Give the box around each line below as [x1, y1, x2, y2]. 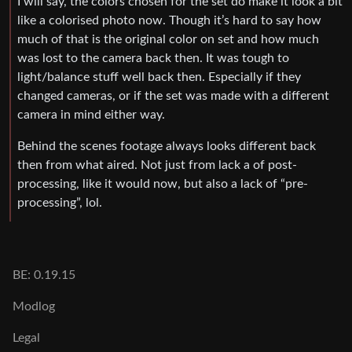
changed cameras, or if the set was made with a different [17, 89, 329, 102]
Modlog [13, 300, 55, 313]
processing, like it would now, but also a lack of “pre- [17, 177, 308, 190]
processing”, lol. [17, 196, 102, 209]
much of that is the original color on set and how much [17, 32, 319, 46]
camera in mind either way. [17, 108, 165, 121]
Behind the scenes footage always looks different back [17, 139, 316, 152]
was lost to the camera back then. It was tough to [17, 51, 289, 64]
